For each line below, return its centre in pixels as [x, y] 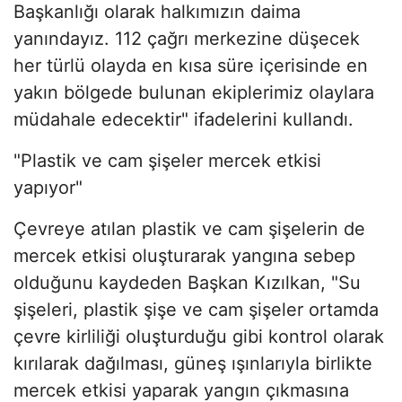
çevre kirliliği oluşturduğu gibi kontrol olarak [199, 337]
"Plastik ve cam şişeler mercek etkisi [167, 161]
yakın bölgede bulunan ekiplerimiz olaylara [194, 93]
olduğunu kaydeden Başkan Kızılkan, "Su [187, 283]
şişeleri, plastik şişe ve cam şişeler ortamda [196, 310]
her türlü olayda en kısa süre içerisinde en [191, 66]
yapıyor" [48, 188]
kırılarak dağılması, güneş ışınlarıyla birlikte [193, 364]
